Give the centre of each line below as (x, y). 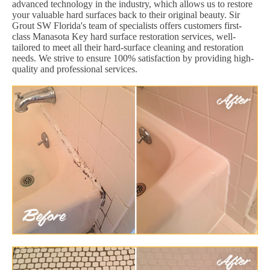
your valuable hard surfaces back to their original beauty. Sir (126, 14)
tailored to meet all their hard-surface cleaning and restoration (128, 47)
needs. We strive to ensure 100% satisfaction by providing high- (133, 58)
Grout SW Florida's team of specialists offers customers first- (127, 25)
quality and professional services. (75, 69)
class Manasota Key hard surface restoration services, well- (124, 36)
